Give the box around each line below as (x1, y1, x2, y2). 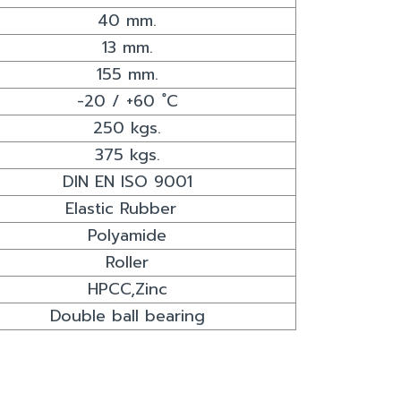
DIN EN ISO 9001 (62, 168, 192, 194)
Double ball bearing (49, 303, 205, 328)
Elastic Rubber (65, 195, 189, 221)
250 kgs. (93, 115, 161, 141)
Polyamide (88, 222, 166, 248)
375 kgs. (94, 141, 160, 167)
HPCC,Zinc (87, 276, 167, 302)
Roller (106, 249, 149, 275)
